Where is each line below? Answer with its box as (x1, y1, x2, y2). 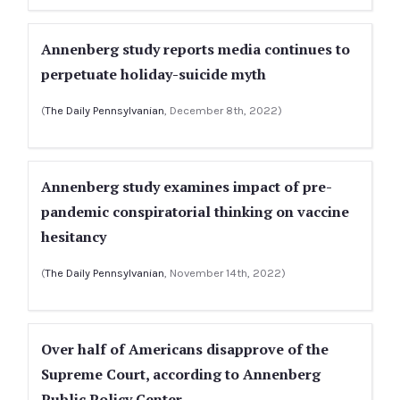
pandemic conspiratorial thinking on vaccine (41, 202, 349, 221)
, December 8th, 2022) (164, 104, 282, 117)
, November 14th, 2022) (164, 266, 286, 279)
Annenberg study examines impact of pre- (41, 177, 332, 196)
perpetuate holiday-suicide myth (41, 64, 266, 84)
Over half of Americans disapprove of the (41, 339, 329, 359)
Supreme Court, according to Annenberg (41, 364, 321, 384)
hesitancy (41, 227, 106, 246)
